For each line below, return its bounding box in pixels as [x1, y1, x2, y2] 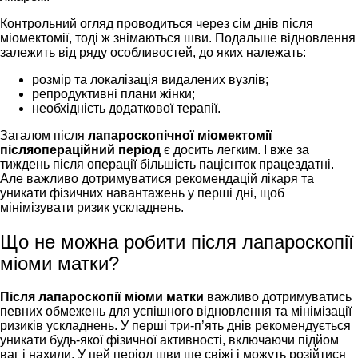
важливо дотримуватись [204, 289, 352, 304]
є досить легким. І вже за [161, 143, 309, 157]
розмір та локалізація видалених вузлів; [32, 73, 268, 87]
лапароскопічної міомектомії [88, 129, 272, 143]
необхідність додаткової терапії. [32, 101, 221, 116]
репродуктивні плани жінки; [32, 87, 195, 101]
